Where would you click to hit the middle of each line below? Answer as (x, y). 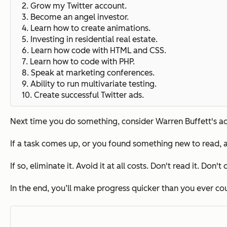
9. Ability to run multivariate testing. (86, 84)
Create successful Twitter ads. (89, 95)
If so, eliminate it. (43, 166)
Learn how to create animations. (90, 28)
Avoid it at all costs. (113, 166)
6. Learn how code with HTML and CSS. (91, 50)
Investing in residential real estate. (94, 39)
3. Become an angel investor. (72, 17)
